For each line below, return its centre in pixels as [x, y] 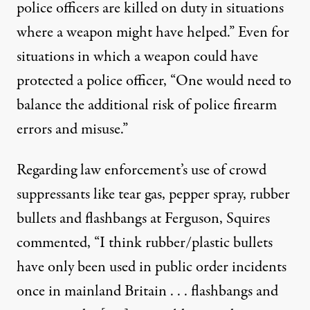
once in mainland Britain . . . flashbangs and [147, 291]
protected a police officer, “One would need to [154, 81]
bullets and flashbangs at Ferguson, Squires [143, 219]
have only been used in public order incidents [152, 267]
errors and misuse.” [72, 129]
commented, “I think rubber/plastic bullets [145, 243]
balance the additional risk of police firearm [147, 105]
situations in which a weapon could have [137, 57]
